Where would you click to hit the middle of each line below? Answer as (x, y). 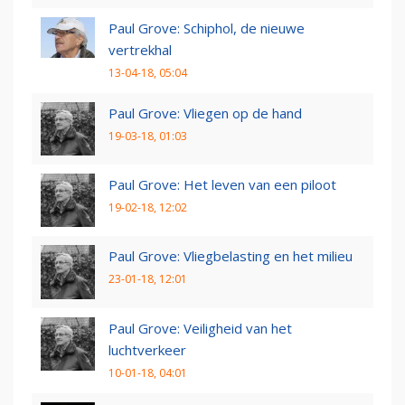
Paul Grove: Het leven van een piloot (222, 185)
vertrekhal (140, 49)
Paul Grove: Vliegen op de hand (205, 113)
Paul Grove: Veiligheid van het (200, 328)
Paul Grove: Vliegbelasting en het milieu (231, 256)
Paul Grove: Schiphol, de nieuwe (207, 28)
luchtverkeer (147, 349)
